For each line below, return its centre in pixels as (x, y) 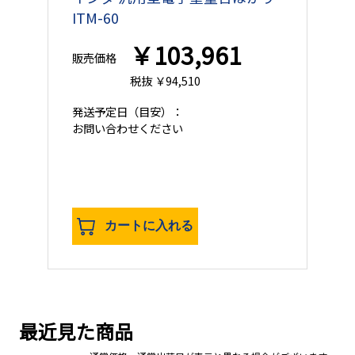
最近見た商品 (76, 330)
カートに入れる (149, 225)
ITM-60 (95, 18)
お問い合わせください (127, 128)
